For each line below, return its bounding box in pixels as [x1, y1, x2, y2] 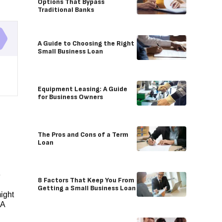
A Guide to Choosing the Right [38, 39, 134, 48]
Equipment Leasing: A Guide [38, 85, 127, 93]
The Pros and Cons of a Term [38, 130, 128, 139]
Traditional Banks [38, 5, 94, 14]
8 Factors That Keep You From [38, 176, 134, 184]
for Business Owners [38, 93, 103, 101]
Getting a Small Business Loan [38, 184, 136, 192]
